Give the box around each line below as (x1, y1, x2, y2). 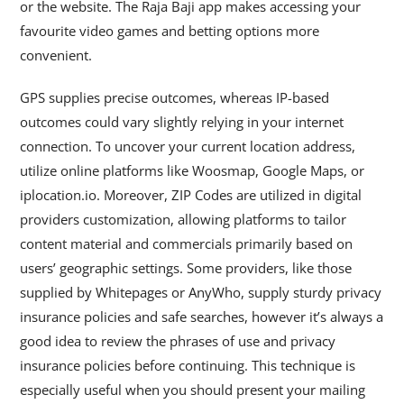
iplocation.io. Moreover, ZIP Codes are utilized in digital (20, 186, 363, 204)
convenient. (20, 46, 93, 64)
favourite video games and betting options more (20, 22, 320, 40)
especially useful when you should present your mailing (20, 381, 366, 399)
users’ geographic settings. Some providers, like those (20, 259, 353, 277)
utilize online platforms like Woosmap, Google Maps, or (20, 161, 365, 179)
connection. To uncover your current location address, (20, 137, 356, 155)
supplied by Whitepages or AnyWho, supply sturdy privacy (20, 283, 382, 301)
